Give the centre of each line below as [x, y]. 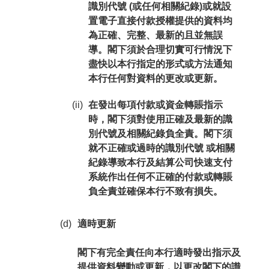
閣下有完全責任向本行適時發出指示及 [159, 252]
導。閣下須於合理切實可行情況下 [160, 50]
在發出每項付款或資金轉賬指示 [155, 105]
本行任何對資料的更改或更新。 [155, 78]
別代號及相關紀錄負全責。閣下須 [160, 134]
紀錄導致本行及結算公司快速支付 [160, 162]
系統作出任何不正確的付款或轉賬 [160, 177]
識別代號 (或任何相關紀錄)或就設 [159, 6]
